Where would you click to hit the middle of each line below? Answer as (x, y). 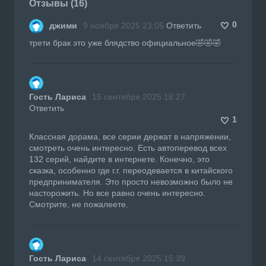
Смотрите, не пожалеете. (79, 204)
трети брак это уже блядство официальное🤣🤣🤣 (125, 42)
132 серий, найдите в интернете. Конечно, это (119, 159)
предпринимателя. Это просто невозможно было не (131, 181)
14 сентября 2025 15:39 (139, 258)
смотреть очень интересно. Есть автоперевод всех (128, 148)
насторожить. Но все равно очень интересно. (117, 193)
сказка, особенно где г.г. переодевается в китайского (131, 170)
